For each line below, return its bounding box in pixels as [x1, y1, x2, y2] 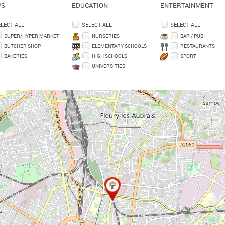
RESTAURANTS [180, 42, 215, 50]
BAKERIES [4, 52, 27, 60]
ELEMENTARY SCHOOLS [92, 42, 147, 50]
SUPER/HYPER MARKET [4, 32, 59, 40]
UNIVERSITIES [92, 62, 126, 70]
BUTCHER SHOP [4, 42, 41, 50]
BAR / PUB [180, 32, 204, 40]
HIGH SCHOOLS [92, 52, 128, 60]
